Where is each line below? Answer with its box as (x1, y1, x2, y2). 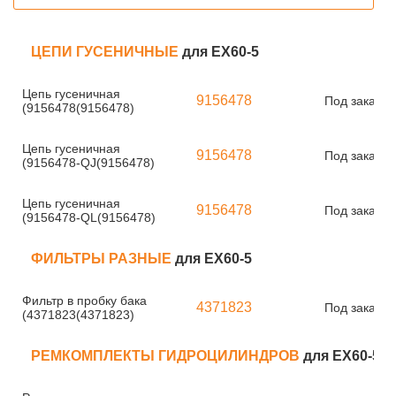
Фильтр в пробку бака (22, 293, 147, 308)
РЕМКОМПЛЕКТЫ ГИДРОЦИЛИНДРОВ (31, 348, 303, 363)
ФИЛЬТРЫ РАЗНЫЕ (31, 251, 175, 266)
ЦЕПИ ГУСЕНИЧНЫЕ (31, 44, 182, 59)
